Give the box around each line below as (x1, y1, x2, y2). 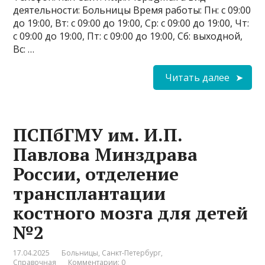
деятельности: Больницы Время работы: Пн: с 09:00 (13, 4, 251, 17)
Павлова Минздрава (13, 143, 198, 167)
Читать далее (164, 71, 230, 85)
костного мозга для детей (13, 201, 248, 225)
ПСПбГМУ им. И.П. (13, 123, 183, 147)
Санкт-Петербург (102, 248, 161, 258)
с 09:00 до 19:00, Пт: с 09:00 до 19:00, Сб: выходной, (13, 30, 243, 43)
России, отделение (13, 162, 179, 186)
